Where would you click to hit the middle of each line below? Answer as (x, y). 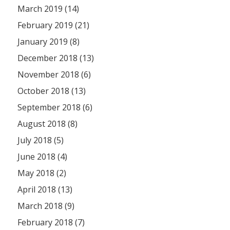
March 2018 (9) (46, 206)
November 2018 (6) (54, 75)
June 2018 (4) (43, 157)
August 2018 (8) (48, 124)
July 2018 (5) (41, 140)
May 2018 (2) (42, 173)
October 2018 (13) (52, 91)
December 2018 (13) (56, 58)
